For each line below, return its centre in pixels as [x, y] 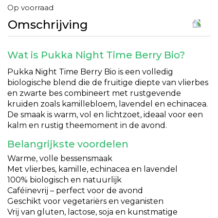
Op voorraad [30, 8]
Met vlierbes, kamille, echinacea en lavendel [92, 169]
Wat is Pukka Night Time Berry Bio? [96, 55]
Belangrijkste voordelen [68, 144]
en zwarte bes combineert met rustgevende [94, 93]
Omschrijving [48, 25]
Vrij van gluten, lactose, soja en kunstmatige [92, 212]
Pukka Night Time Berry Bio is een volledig [90, 72]
